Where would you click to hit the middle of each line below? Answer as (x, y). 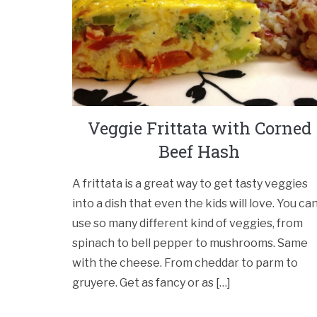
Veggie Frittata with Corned (199, 128)
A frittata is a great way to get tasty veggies (190, 184)
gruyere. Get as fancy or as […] (151, 283)
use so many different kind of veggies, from (188, 224)
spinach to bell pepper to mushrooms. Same (190, 243)
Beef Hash (200, 152)
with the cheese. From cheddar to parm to (185, 263)
